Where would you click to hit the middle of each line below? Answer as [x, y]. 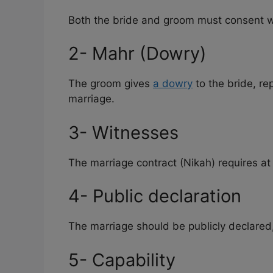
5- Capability [122, 260]
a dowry [173, 84]
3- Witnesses [123, 132]
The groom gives [111, 84]
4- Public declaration [155, 196]
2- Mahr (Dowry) [137, 54]
